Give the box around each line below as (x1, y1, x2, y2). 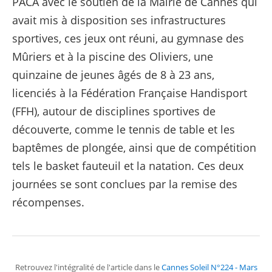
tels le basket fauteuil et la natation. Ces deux (12, 158, 244, 174)
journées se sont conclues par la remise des (12, 177, 238, 192)
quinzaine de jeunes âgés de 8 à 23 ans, (12, 67, 215, 83)
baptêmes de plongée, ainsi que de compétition (12, 140, 257, 155)
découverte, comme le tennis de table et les (12, 122, 236, 137)
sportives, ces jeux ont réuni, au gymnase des (12, 31, 245, 46)
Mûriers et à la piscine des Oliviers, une (12, 49, 214, 64)
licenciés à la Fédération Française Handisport (12, 86, 248, 101)
